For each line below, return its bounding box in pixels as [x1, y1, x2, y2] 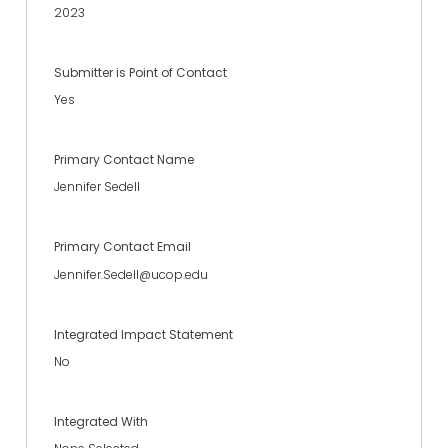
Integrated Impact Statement [54, 325, 233, 343]
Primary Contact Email [54, 238, 191, 256]
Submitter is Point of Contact [54, 63, 227, 81]
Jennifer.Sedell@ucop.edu [54, 265, 208, 283]
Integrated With [54, 413, 148, 431]
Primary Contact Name [54, 151, 194, 169]
